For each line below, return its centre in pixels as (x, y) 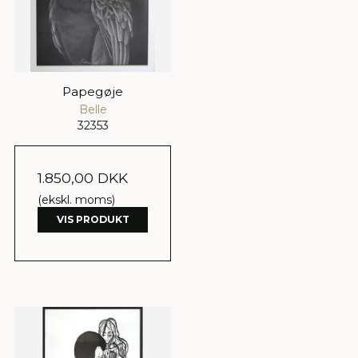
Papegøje (93, 91)
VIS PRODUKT (93, 220)
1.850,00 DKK (83, 177)
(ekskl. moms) (76, 199)
